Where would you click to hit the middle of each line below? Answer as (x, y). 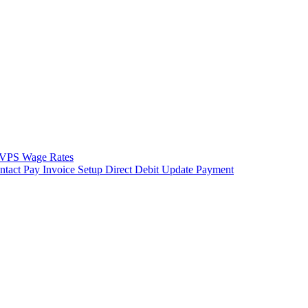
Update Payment (198, 169)
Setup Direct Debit (120, 169)
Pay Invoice (51, 169)
